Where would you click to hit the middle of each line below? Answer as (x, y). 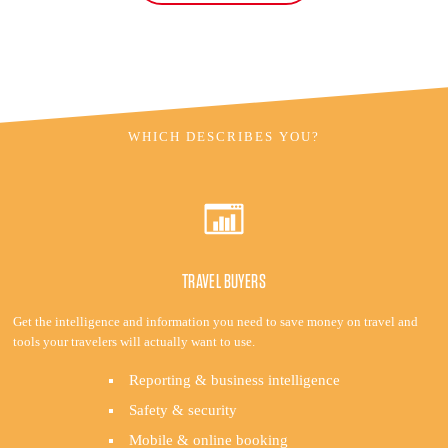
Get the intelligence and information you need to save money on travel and (215, 321)
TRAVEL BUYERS (224, 281)
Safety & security (182, 410)
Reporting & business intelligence (234, 380)
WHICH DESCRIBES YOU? (224, 136)
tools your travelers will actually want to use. (133, 341)
